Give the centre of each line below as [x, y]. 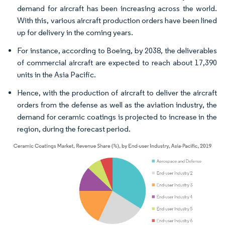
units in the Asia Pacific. [57, 75]
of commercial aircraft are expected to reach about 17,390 [117, 63]
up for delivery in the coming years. [75, 32]
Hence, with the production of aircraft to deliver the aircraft [117, 93]
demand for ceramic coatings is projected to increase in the [117, 117]
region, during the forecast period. [74, 129]
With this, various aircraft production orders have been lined [117, 20]
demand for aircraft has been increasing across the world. [117, 8]
